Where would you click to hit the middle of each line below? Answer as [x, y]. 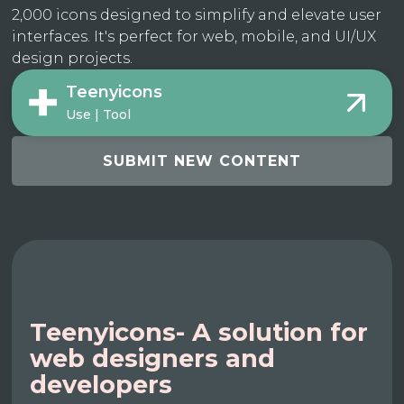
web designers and [153, 359]
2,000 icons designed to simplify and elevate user [197, 15]
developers [101, 385]
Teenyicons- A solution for [199, 333]
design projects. [73, 59]
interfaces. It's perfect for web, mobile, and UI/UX [194, 37]
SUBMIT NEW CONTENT [202, 161]
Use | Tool [99, 114]
